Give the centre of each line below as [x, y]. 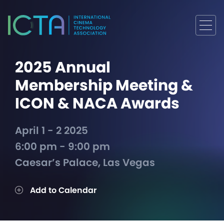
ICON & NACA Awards [97, 104]
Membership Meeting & [104, 86]
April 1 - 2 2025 [51, 131]
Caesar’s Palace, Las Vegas [85, 163]
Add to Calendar [62, 190]
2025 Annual [63, 68]
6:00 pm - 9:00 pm [62, 147]
